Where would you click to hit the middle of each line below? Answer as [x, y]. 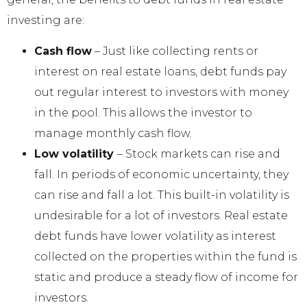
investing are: [46, 21]
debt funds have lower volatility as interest [155, 236]
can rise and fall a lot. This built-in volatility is [162, 195]
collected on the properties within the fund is [165, 256]
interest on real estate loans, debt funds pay [160, 71]
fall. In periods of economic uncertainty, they [161, 174]
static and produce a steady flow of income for [166, 277]
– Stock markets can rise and [199, 153]
